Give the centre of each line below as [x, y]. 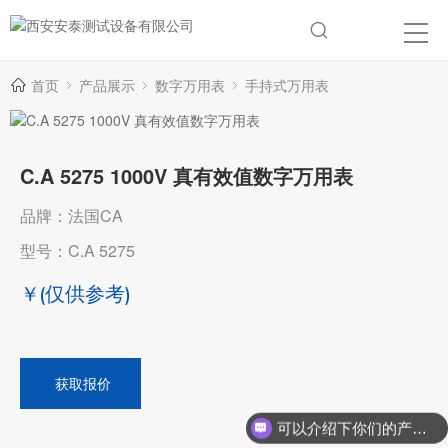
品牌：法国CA [71, 215]
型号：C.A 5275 [77, 250]
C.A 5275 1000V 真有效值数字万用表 [186, 175]
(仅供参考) [85, 294]
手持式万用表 [287, 85]
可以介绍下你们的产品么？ [419, 428]
